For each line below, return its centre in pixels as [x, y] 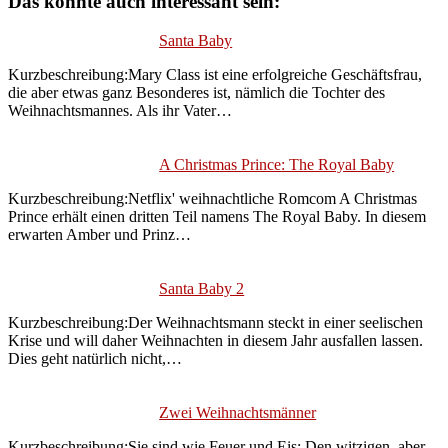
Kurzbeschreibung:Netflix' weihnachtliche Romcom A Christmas [212, 198]
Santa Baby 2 [202, 288]
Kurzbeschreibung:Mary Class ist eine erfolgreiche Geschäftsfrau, [215, 74]
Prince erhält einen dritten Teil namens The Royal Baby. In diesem [217, 216]
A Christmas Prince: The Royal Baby [277, 164]
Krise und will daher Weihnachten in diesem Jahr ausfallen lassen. [215, 340]
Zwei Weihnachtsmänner [238, 412]
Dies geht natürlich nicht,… [95, 358]
